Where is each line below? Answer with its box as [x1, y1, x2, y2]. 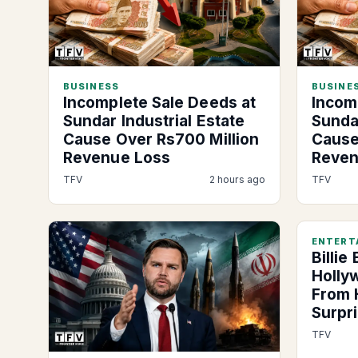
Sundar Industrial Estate [63, 112, 245, 131]
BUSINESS [63, 81, 119, 93]
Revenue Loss [63, 149, 171, 168]
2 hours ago [209, 173, 265, 186]
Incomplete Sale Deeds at [63, 93, 257, 113]
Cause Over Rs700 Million [63, 130, 260, 149]
